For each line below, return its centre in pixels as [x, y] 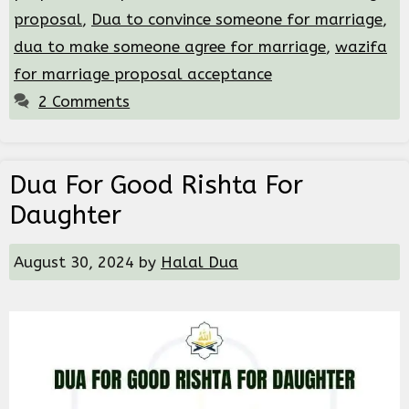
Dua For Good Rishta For [156, 185]
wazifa [361, 47]
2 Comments [84, 102]
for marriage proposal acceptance [143, 74]
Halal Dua [199, 262]
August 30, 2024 [74, 262]
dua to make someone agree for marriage [170, 47]
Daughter [65, 215]
